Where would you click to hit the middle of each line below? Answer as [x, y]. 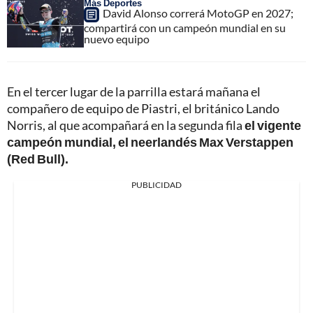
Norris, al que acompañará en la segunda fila [126, 125]
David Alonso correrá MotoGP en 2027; [198, 13]
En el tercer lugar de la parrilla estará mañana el [134, 92]
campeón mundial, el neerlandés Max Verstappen [150, 142]
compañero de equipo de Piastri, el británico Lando [143, 109]
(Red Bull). [38, 159]
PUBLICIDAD [156, 185]
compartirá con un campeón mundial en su [185, 28]
